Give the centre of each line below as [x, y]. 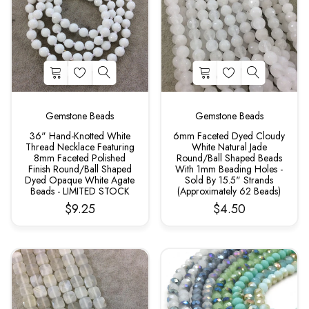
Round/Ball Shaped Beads [229, 158]
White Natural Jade [229, 147]
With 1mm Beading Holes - [229, 169]
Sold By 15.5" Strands [229, 180]
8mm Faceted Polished [80, 158]
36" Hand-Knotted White [80, 136]
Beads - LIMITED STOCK [80, 191]
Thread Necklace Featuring [80, 147]
